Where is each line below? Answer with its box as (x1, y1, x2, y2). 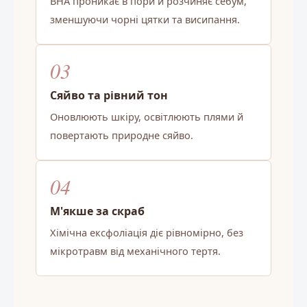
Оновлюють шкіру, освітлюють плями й (50, 109, 243, 123)
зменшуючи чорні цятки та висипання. (50, 12, 240, 26)
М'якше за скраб (50, 203, 145, 219)
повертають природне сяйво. (50, 127, 193, 142)
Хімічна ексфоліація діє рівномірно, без (50, 225, 243, 239)
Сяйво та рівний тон (50, 87, 168, 103)
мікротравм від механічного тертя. (50, 243, 221, 258)
